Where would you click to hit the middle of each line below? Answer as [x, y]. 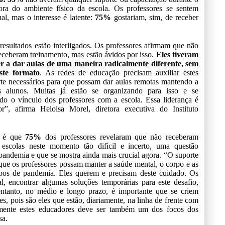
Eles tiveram [177, 54]
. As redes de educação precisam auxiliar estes [119, 72]
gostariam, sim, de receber [155, 17]
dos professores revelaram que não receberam [120, 137]
